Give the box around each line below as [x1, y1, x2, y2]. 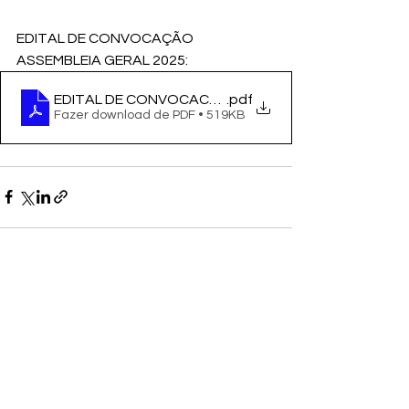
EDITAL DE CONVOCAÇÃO [16, 30, 196, 46]
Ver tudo [241, 293, 292, 307]
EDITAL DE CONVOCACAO [54, 91, 231, 107]
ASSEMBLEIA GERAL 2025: [16, 52, 191, 68]
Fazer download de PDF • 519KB [54, 108, 246, 121]
